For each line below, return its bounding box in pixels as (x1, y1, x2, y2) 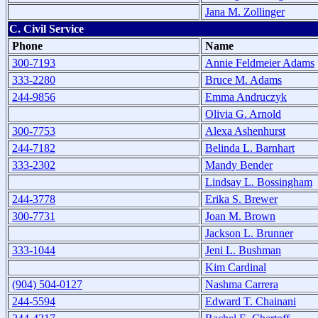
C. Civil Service (9, 22, 84, 35)
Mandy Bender (205, 158, 273, 171)
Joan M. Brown (205, 209, 275, 222)
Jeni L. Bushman (205, 243, 281, 256)
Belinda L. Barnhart (205, 141, 295, 154)
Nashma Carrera (205, 278, 278, 290)
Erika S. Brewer (205, 192, 278, 205)
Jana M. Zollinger (205, 5, 285, 18)
